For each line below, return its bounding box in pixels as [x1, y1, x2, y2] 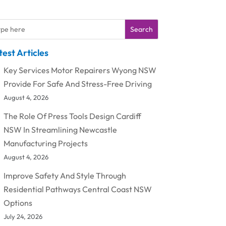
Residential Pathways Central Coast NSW [3, 184, 152, 194]
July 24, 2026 [3, 212, 42, 220]
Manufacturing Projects [3, 138, 88, 148]
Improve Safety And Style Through [3, 170, 126, 181]
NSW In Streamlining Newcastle [3, 124, 117, 135]
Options [3, 197, 32, 208]
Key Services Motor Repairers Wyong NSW [3, 65, 156, 75]
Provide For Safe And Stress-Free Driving [3, 78, 152, 89]
